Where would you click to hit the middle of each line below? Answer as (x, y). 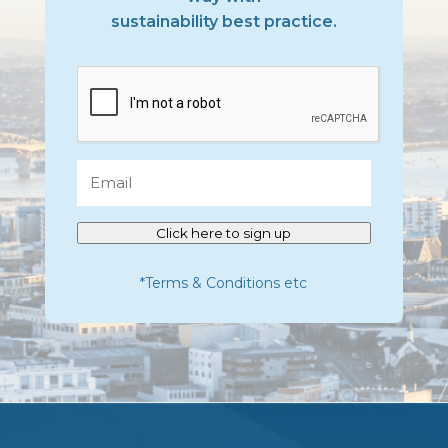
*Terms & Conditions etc (224, 283)
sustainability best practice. (223, 21)
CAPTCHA (116, 77)
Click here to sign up (224, 233)
